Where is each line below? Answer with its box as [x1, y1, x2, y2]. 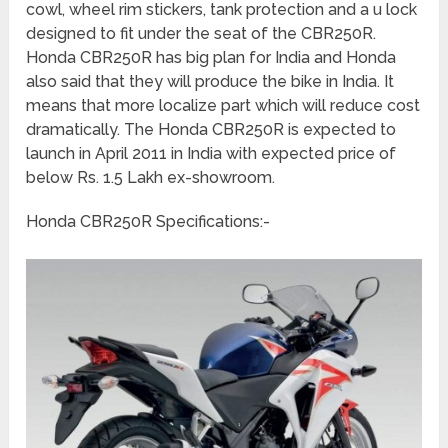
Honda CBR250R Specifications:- [26, 211, 271, 231]
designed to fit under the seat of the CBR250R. [26, 23, 377, 43]
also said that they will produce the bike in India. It [26, 71, 395, 91]
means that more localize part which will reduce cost [26, 95, 421, 115]
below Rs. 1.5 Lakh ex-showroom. [26, 167, 276, 187]
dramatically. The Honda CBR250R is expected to [26, 119, 397, 139]
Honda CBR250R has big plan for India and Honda [26, 47, 397, 67]
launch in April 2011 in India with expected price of [26, 143, 397, 163]
